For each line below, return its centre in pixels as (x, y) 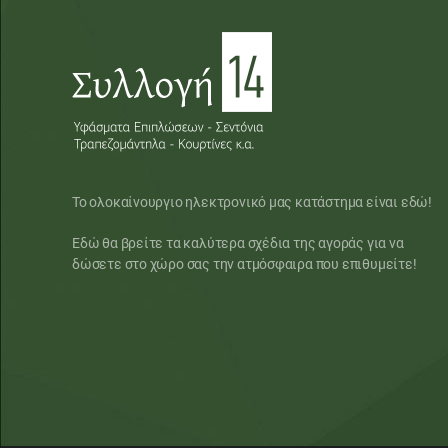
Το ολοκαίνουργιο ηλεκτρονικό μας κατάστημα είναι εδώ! (252, 202)
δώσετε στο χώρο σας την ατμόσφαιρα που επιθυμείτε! (244, 264)
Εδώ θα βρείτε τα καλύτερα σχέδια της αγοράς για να (238, 243)
